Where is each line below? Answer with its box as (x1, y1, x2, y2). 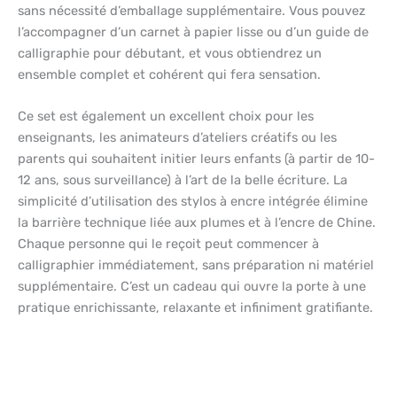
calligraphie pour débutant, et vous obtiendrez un (18, 45, 322, 61)
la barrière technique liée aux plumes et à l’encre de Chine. (18, 214, 376, 231)
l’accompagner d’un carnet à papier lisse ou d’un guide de (18, 24, 369, 40)
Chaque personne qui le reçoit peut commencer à (18, 236, 319, 253)
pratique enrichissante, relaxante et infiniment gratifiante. (18, 300, 373, 316)
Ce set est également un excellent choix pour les (18, 108, 314, 125)
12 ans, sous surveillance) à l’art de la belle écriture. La (18, 172, 347, 189)
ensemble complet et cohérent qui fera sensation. (18, 66, 321, 82)
